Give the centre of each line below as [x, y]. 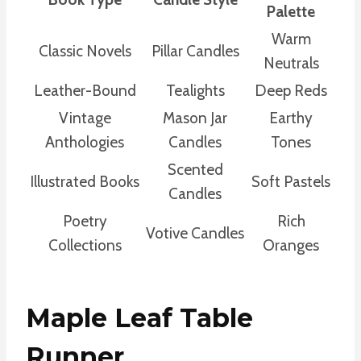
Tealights [195, 90]
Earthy [291, 118]
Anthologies [85, 142]
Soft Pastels [291, 181]
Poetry [85, 221]
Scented [195, 169]
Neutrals [291, 63]
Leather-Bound [85, 90]
